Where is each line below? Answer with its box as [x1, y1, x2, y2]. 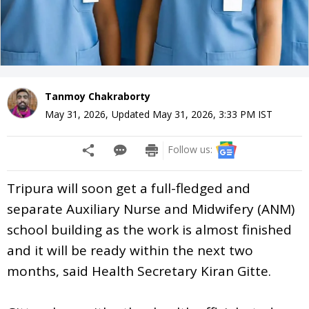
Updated [112, 107, 152, 121]
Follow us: [168, 142, 212, 156]
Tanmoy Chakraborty [45, 89, 150, 103]
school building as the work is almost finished [7, 220, 292, 239]
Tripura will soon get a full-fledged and [7, 179, 250, 197]
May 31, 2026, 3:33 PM [152, 107, 255, 121]
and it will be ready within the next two [7, 241, 253, 259]
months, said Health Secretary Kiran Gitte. [7, 261, 271, 280]
